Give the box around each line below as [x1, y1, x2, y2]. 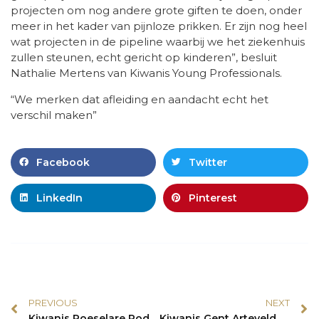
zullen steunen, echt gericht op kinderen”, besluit [11, 50, 277, 64]
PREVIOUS [28, 296, 78, 308]
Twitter [189, 155, 227, 169]
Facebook [36, 155, 90, 169]
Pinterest [189, 191, 237, 204]
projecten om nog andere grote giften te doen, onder [11, 3, 302, 17]
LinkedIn [36, 191, 83, 204]
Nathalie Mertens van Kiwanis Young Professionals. [11, 66, 282, 80]
